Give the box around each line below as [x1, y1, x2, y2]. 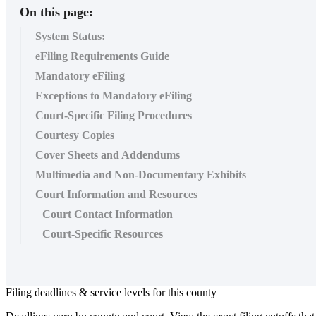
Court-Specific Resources [42, 227, 163, 240]
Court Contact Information [42, 207, 173, 220]
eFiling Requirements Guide [35, 49, 169, 62]
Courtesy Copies [35, 128, 114, 141]
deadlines [35, 286, 76, 298]
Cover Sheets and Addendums [35, 148, 180, 161]
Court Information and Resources [35, 188, 197, 200]
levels [124, 286, 150, 298]
